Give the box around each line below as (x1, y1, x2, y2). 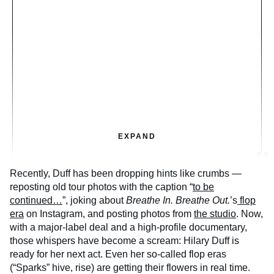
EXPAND (118, 131, 156, 141)
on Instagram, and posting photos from (24, 208, 194, 219)
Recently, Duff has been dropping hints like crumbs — (10, 168, 242, 179)
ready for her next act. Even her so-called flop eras (10, 248, 226, 259)
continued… (10, 194, 62, 206)
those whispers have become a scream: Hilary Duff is (10, 235, 239, 246)
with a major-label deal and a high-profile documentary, (10, 221, 247, 232)
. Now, (236, 208, 263, 219)
